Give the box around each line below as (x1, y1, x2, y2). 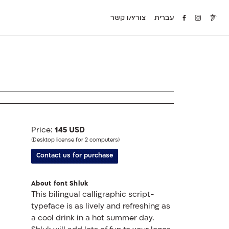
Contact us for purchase (36, 153, 113, 159)
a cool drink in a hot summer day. (31, 214, 154, 222)
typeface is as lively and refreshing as (31, 202, 170, 211)
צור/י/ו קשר (110, 15, 146, 21)
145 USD (54, 126, 85, 134)
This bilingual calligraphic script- (31, 191, 154, 199)
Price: (31, 126, 55, 134)
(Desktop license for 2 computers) (31, 137, 120, 143)
